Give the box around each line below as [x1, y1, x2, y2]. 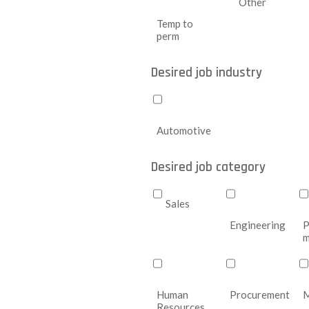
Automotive [156, 124, 211, 137]
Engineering [229, 219, 286, 231]
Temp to [156, 17, 193, 30]
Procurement [229, 288, 290, 301]
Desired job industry [150, 64, 262, 81]
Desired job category [150, 159, 266, 176]
